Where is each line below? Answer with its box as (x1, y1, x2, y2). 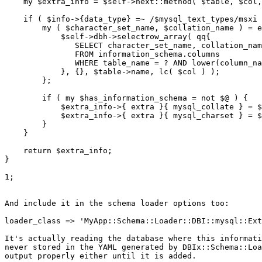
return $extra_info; (5, 146, 112, 156)
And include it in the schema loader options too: (5, 199, 229, 208)
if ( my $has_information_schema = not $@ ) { (5, 94, 248, 103)
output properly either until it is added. (5, 251, 196, 261)
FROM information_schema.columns (5, 50, 220, 59)
